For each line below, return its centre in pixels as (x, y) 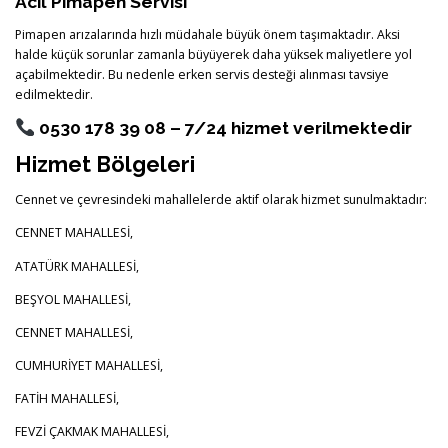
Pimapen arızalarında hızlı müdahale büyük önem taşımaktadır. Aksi (207, 35)
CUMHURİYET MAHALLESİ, (89, 365)
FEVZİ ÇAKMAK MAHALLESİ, (92, 432)
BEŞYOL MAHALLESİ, (73, 299)
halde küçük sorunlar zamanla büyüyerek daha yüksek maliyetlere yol (213, 55)
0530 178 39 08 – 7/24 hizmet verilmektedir (223, 128)
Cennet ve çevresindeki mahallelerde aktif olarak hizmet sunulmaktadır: (221, 200)
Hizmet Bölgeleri (105, 164)
